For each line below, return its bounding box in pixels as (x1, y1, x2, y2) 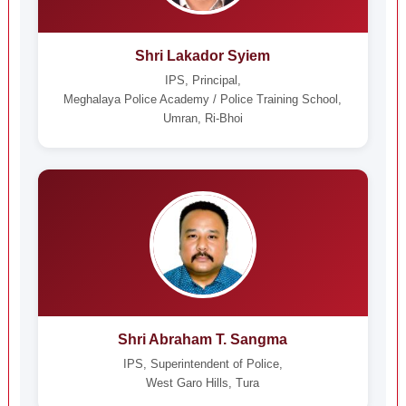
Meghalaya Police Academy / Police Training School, (63, 92, 343, 106)
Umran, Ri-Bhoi (162, 111, 243, 125)
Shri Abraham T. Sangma (118, 332, 288, 347)
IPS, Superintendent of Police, (122, 357, 283, 371)
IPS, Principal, (164, 73, 241, 87)
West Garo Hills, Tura (146, 376, 260, 390)
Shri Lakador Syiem (135, 48, 271, 63)
